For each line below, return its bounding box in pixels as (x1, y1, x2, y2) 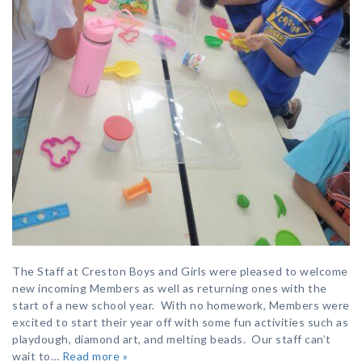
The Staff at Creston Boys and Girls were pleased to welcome (12, 264, 348, 279)
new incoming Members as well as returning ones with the (12, 281, 327, 296)
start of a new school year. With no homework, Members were (12, 298, 350, 313)
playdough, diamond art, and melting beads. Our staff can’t (12, 332, 331, 347)
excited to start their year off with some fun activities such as (12, 315, 348, 330)
